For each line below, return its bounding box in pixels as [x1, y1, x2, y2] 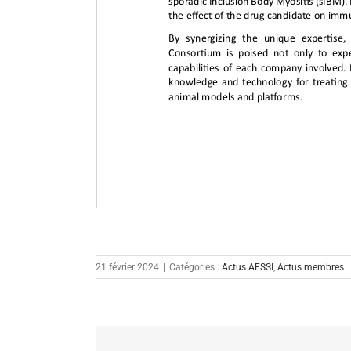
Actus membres [277, 262, 344, 273]
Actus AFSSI [222, 262, 273, 273]
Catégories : [169, 262, 222, 273]
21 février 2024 [96, 262, 159, 273]
